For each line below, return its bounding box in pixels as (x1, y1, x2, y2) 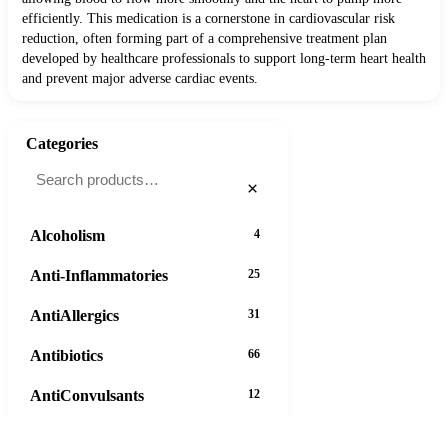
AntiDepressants (30, 426, 142, 444)
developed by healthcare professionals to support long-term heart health (22, 51, 426, 67)
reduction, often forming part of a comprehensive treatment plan (22, 31, 387, 47)
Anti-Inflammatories (30, 266, 168, 284)
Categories (26, 135, 98, 153)
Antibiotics (30, 346, 103, 364)
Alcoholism (30, 226, 105, 244)
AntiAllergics (30, 306, 119, 324)
